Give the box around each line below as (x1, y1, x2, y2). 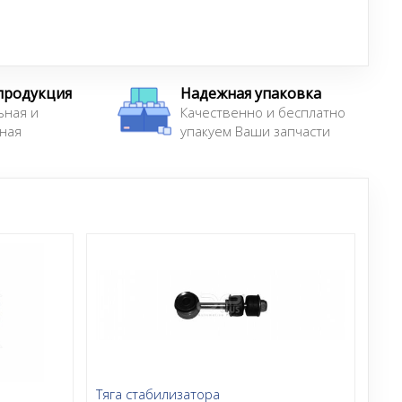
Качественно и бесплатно (180, 102, 345, 121)
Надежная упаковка (180, 83, 321, 103)
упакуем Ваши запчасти (180, 121, 330, 140)
